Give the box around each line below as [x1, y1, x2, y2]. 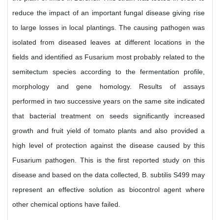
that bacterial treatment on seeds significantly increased [12, 112, 205, 120]
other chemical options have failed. [12, 200, 120, 208]
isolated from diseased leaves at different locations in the [12, 38, 205, 46]
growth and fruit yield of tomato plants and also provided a [12, 127, 205, 135]
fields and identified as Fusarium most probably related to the [12, 53, 205, 61]
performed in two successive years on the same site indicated [12, 97, 205, 105]
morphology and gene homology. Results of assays [12, 82, 205, 90]
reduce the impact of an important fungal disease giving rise [12, 9, 205, 17]
